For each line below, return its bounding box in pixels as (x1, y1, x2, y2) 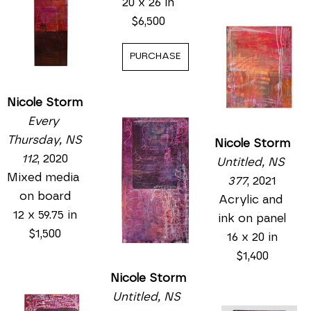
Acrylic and (218, 193, 283, 205)
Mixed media (7, 171, 80, 184)
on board (19, 190, 71, 203)
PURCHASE (129, 51, 181, 62)
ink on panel (218, 212, 287, 224)
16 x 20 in (226, 230, 278, 243)
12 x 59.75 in (12, 209, 77, 221)
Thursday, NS (7, 134, 82, 146)
